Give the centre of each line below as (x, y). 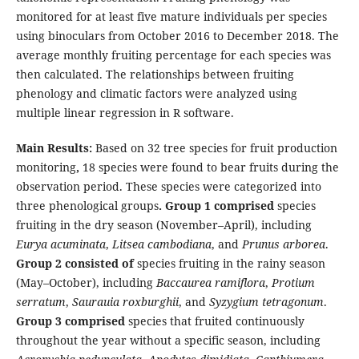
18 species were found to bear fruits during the (210, 167)
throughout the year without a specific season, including (168, 341)
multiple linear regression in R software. (125, 113)
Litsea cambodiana (161, 244)
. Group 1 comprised (218, 206)
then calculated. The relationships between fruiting (155, 75)
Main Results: (55, 148)
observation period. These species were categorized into (168, 187)
